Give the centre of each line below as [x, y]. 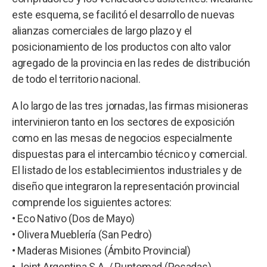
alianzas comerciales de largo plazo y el [102, 30]
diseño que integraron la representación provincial [126, 186]
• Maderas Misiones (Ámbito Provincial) [101, 250]
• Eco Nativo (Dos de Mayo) [73, 218]
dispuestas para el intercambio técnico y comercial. [130, 154]
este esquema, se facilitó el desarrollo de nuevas [123, 14]
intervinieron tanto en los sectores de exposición [123, 122]
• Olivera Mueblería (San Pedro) [82, 234]
